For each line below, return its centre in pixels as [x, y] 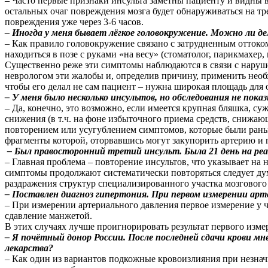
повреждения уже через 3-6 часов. [74, 22]
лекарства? [29, 248]
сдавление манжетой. [48, 215]
